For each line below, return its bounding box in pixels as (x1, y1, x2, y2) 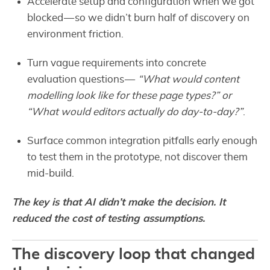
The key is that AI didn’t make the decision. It (12, 197, 225, 208)
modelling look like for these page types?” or (27, 90, 232, 101)
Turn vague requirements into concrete (27, 58, 207, 69)
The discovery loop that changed (12, 246, 255, 263)
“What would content (138, 74, 240, 85)
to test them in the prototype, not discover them (27, 152, 248, 163)
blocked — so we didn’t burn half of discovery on (27, 12, 250, 23)
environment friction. (27, 28, 124, 39)
